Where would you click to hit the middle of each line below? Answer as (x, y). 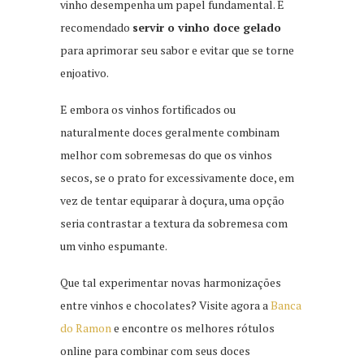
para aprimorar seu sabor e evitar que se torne (177, 50)
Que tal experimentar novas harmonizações (171, 282)
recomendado (96, 27)
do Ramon (86, 327)
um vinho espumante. (114, 245)
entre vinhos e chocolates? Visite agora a (165, 305)
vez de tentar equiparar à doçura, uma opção (172, 200)
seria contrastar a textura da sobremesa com (174, 223)
